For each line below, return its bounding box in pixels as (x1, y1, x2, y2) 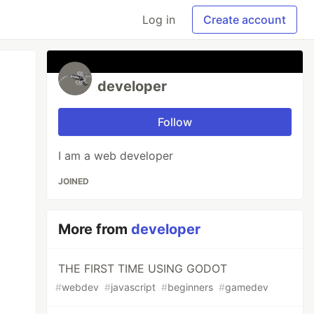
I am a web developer (58, 149, 174, 163)
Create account (203, 13, 286, 27)
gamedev (225, 281, 269, 293)
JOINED (58, 176, 90, 186)
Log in (142, 13, 175, 27)
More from (58, 221, 132, 238)
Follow (158, 115, 193, 129)
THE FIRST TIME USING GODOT (58, 261, 228, 275)
